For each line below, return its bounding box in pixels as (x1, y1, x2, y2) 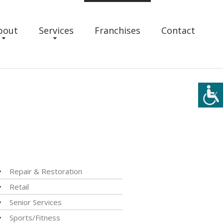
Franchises (95, 24, 140, 36)
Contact (161, 24, 195, 36)
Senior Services (9, 197, 62, 207)
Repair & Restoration (9, 166, 82, 176)
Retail (9, 182, 29, 192)
